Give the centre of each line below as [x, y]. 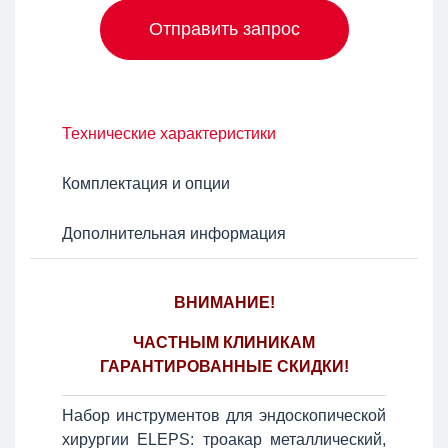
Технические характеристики [169, 133]
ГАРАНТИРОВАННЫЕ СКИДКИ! [224, 366]
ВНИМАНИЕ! [224, 302]
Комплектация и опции [146, 183]
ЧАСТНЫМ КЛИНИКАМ [224, 342]
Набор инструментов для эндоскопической [224, 415]
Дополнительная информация [174, 233]
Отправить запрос [224, 28]
